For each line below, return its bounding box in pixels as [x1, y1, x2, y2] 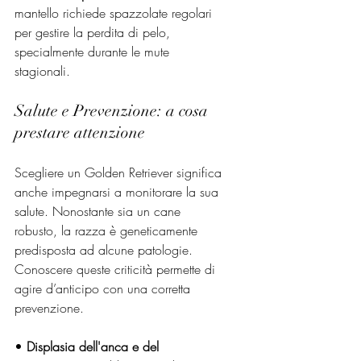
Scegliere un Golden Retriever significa [15, 163, 226, 181]
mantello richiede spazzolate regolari [15, 3, 216, 22]
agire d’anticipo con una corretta [15, 279, 194, 297]
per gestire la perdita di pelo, [15, 23, 174, 41]
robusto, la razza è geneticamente [15, 221, 201, 239]
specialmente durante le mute [15, 42, 173, 60]
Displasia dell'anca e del [27, 337, 163, 355]
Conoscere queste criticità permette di [15, 259, 219, 278]
